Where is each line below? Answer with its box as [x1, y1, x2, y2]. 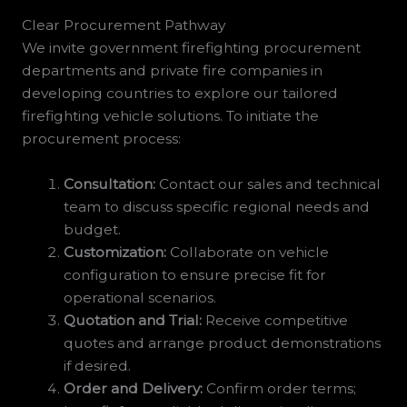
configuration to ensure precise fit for [64, 265, 327, 283]
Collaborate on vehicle [166, 243, 330, 261]
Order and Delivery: [64, 379, 203, 397]
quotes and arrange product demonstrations [64, 333, 382, 352]
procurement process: [21, 130, 181, 148]
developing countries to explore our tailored [21, 84, 338, 103]
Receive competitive [202, 311, 349, 329]
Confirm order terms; [203, 379, 357, 397]
